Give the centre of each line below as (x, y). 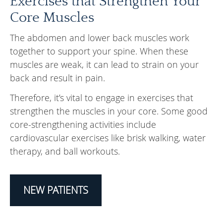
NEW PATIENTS (56, 190)
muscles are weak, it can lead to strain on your (104, 65)
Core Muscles (52, 18)
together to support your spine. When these (99, 51)
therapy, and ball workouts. (65, 151)
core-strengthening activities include (83, 125)
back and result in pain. (57, 78)
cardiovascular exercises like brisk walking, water (108, 138)
